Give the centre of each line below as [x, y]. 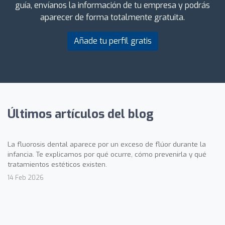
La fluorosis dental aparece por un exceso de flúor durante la [107, 144]
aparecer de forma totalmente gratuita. [113, 17]
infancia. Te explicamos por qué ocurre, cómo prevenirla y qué [107, 154]
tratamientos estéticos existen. [57, 164]
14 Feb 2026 [26, 177]
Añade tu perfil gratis [113, 41]
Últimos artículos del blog [81, 114]
